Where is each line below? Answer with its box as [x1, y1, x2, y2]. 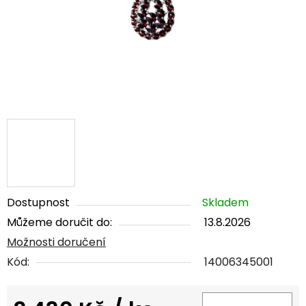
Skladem [202, 195, 249, 211]
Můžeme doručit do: [7, 214, 112, 231]
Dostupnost [7, 195, 70, 211]
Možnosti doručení [7, 234, 106, 251]
